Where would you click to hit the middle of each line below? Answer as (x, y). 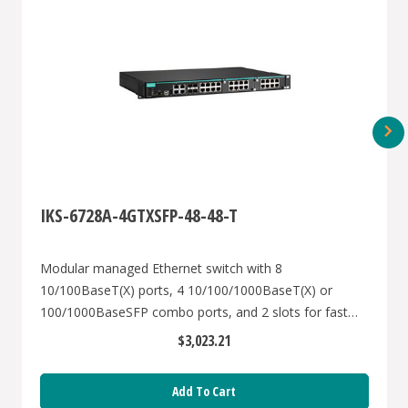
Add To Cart (204, 392)
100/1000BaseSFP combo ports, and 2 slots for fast (194, 312)
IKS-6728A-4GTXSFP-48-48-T (138, 216)
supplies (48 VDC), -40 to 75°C (128, 356)
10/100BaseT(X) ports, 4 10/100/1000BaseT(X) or (186, 291)
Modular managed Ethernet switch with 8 (161, 269)
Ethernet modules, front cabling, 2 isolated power (185, 334)
